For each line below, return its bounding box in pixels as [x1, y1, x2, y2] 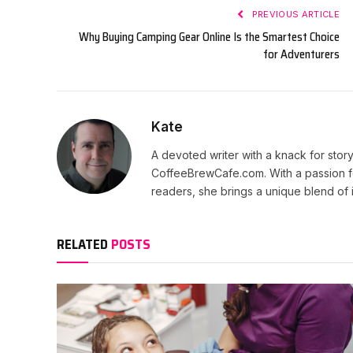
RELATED [57, 233, 111, 255]
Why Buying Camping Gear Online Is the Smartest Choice [79, 27, 340, 46]
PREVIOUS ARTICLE [249, 8, 340, 20]
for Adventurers [263, 44, 340, 64]
